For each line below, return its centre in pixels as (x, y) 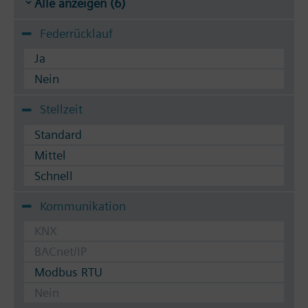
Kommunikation (83, 206)
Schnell (54, 175)
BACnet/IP (60, 252)
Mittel (50, 155)
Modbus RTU (68, 272)
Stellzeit (61, 109)
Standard (58, 134)
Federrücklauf (76, 33)
